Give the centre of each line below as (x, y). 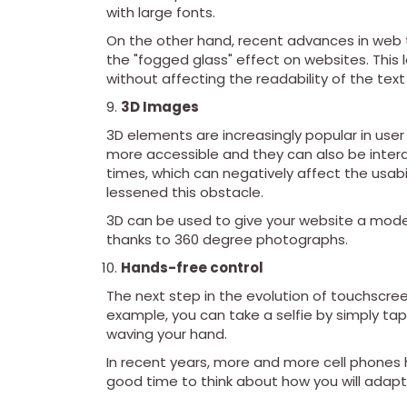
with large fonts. (161, 13)
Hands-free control (192, 268)
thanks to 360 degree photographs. (227, 240)
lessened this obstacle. (185, 193)
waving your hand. (167, 334)
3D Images (160, 107)
